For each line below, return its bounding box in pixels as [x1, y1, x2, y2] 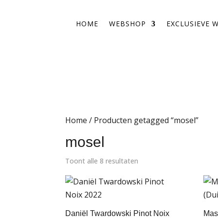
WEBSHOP [109, 19, 146, 28]
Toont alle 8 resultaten [65, 156, 139, 165]
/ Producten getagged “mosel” [87, 115, 199, 126]
